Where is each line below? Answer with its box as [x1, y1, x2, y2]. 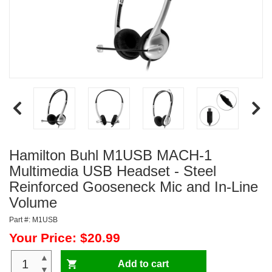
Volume [9, 194, 57, 211]
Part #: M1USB [9, 215, 58, 224]
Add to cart [117, 258, 169, 269]
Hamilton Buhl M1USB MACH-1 [9, 146, 212, 163]
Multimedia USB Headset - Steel [9, 162, 216, 179]
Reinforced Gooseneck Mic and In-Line [9, 178, 258, 195]
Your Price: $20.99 [9, 230, 120, 245]
